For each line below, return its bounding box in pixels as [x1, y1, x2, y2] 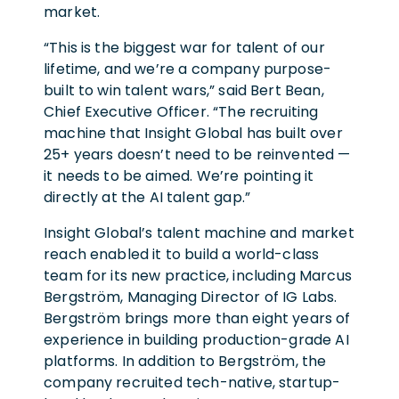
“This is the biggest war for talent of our [44, 37, 325, 58]
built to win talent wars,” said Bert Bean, [44, 79, 324, 101]
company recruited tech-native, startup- [44, 371, 341, 393]
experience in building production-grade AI [44, 329, 349, 350]
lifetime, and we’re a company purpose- [44, 58, 332, 79]
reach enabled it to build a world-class [44, 243, 320, 265]
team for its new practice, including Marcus [44, 265, 352, 286]
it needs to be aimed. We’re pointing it [44, 165, 314, 186]
